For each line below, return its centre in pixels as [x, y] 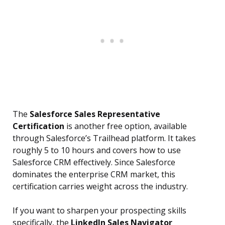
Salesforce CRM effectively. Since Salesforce [94, 162]
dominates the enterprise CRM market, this [94, 175]
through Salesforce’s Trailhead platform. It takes [104, 138]
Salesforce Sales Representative [95, 114]
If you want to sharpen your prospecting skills [99, 211]
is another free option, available [126, 126]
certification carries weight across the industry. [100, 187]
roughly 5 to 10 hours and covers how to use [97, 150]
